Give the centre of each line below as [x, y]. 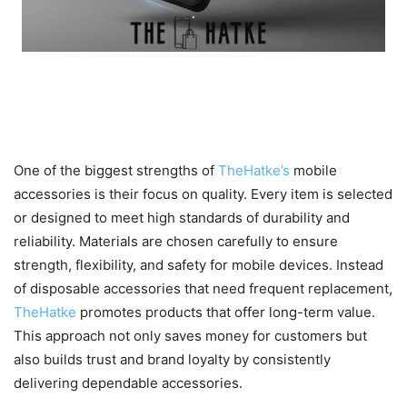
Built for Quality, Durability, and [197, 94]
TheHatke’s [256, 171]
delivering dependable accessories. [128, 383]
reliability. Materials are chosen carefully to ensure [176, 242]
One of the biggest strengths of [116, 171]
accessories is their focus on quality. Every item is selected [203, 194]
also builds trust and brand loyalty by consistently [172, 360]
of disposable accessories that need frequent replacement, [203, 289]
